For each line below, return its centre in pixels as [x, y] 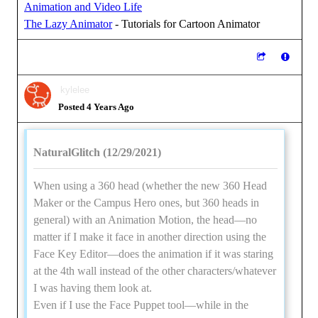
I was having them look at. [93, 288]
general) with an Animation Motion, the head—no [145, 220]
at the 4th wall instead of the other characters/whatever [155, 271]
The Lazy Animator [68, 24]
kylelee [75, 90]
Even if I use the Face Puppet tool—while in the [141, 305]
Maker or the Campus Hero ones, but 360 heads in [146, 203]
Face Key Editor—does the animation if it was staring [153, 254]
